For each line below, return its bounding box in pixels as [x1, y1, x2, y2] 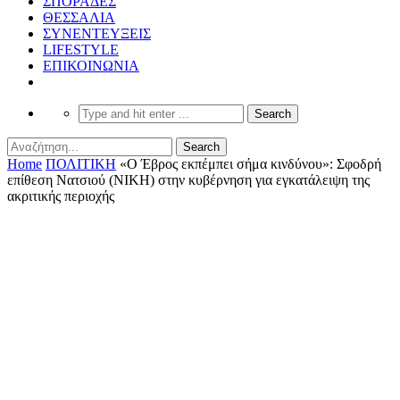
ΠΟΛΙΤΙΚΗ [46, 155, 116, 171]
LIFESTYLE [43, 41, 119, 57]
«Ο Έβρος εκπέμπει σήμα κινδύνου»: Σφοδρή [120, 155, 381, 171]
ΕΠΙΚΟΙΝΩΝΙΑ [43, 57, 139, 73]
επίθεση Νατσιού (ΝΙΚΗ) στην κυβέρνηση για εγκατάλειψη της [7, 171, 370, 187]
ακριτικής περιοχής [7, 187, 114, 204]
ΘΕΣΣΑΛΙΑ [43, 9, 115, 25]
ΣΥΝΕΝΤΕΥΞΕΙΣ [43, 25, 151, 41]
